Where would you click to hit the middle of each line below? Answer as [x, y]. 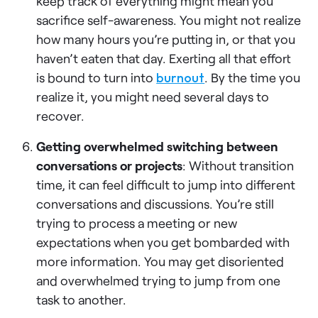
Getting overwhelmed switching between [158, 146]
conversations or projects [110, 165]
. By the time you [253, 77]
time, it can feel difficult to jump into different [166, 184]
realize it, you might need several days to [153, 96]
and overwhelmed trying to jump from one [159, 280]
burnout [181, 77]
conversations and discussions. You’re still [155, 203]
